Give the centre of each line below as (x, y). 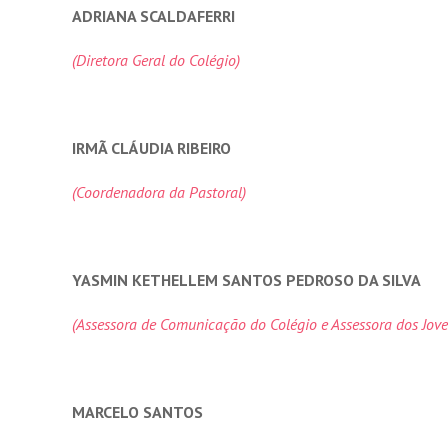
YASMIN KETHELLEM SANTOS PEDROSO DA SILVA (246, 280)
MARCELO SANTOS (137, 412)
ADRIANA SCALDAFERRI (153, 16)
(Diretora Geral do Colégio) (158, 60)
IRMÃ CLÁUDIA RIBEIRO (151, 148)
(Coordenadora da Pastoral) (161, 192)
